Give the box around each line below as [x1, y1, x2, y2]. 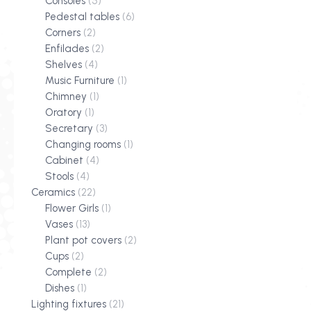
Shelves [45, 58, 82, 72]
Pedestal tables [45, 10, 119, 24]
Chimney [45, 90, 87, 103]
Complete [45, 266, 92, 279]
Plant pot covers [45, 234, 121, 247]
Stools [45, 170, 74, 183]
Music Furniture [45, 74, 115, 87]
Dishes [45, 282, 74, 295]
